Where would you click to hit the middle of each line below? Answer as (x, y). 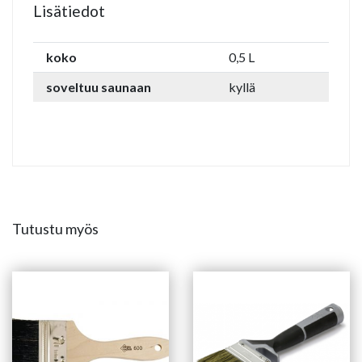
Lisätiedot (69, 11)
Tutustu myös (55, 229)
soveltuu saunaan (99, 87)
